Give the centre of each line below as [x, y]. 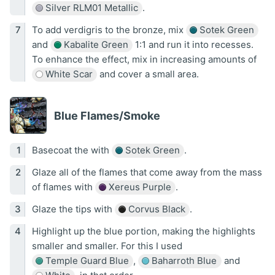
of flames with [63, 187]
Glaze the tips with [73, 209]
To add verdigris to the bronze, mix [109, 30]
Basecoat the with [72, 150]
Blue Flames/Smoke [107, 115]
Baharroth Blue [183, 261]
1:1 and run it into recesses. [193, 45]
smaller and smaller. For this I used [107, 246]
